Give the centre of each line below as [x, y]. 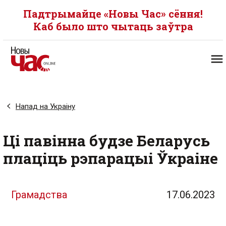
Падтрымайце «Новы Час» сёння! [113, 14]
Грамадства [39, 195]
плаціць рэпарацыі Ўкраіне [110, 158]
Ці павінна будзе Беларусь [106, 140]
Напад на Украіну [45, 106]
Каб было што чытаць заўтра [113, 26]
